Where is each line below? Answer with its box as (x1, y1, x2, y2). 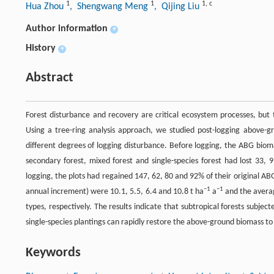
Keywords (26, 246, 81, 261)
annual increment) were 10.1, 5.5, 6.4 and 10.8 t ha (26, 187, 204, 197)
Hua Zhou (26, 2, 66, 12)
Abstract (26, 71, 73, 86)
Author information (26, 24, 108, 34)
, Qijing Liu (154, 2, 202, 12)
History (26, 43, 56, 54)
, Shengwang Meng (70, 2, 150, 12)
